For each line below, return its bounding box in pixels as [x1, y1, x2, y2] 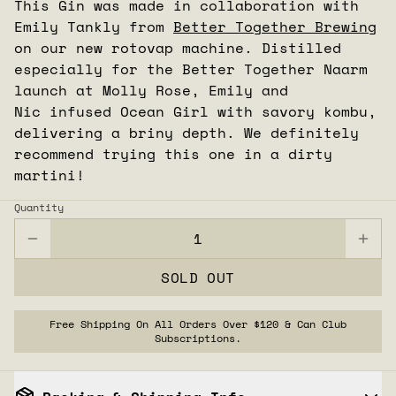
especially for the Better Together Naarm [14, 58, 368, 80]
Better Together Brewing [173, 16, 377, 38]
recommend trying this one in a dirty [14, 143, 332, 165]
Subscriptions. [155, 331, 241, 346]
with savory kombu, [209, 101, 377, 123]
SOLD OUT [161, 267, 235, 289]
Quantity [14, 200, 64, 216]
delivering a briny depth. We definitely [14, 122, 359, 144]
